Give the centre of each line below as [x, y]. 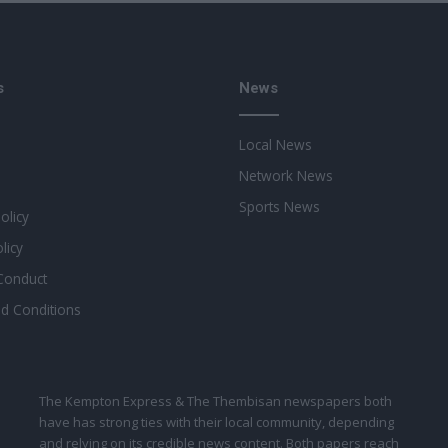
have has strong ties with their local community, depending [216, 421]
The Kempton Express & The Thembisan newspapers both [215, 400]
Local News [275, 144]
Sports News [279, 206]
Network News [286, 175]
